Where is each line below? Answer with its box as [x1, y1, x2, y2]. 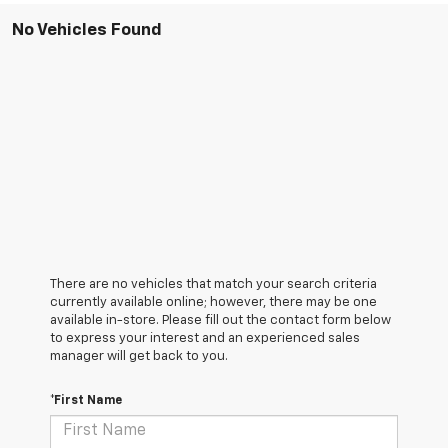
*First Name [50, 394, 122, 407]
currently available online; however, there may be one [50, 295, 377, 309]
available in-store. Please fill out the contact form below [50, 313, 391, 327]
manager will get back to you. [50, 349, 228, 363]
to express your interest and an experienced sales [50, 331, 360, 345]
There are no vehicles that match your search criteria [50, 277, 377, 291]
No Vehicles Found [12, 21, 162, 39]
